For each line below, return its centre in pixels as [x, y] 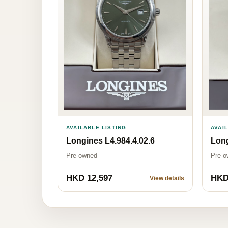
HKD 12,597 [89, 178]
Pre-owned [82, 156]
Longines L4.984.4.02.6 [110, 141]
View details [167, 178]
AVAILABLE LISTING [96, 128]
